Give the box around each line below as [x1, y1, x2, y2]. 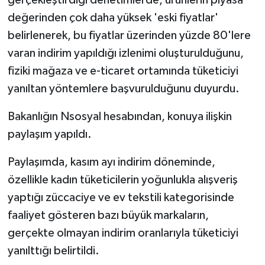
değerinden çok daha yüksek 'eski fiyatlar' [7, 11, 218, 24]
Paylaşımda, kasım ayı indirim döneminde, [7, 156, 215, 168]
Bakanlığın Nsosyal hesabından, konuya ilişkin [7, 110, 232, 122]
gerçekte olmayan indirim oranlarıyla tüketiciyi [7, 227, 238, 239]
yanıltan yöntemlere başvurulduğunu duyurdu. [7, 82, 240, 95]
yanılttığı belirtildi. [7, 244, 99, 257]
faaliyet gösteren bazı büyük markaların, [7, 209, 209, 221]
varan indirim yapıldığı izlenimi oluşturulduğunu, [7, 47, 244, 59]
